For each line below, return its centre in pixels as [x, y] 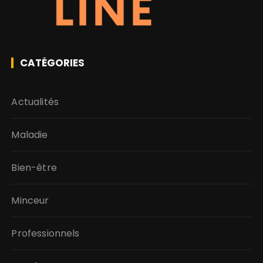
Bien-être [34, 168]
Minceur [30, 201]
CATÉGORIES [53, 63]
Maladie [30, 135]
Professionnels [45, 234]
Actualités [35, 102]
